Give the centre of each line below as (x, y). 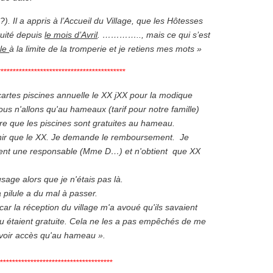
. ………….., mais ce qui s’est (154, 35)
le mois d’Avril (71, 35)
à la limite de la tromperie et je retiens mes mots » (106, 49)
